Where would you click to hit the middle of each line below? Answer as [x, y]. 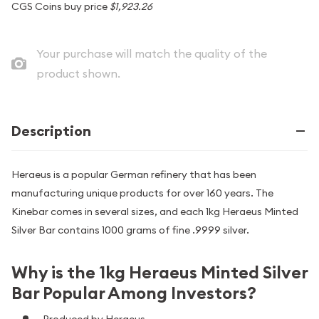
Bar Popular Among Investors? [134, 293]
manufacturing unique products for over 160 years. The [142, 193]
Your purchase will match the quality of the [151, 53]
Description [51, 131]
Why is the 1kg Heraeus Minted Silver [159, 272]
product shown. [78, 73]
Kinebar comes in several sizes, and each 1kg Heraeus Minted [155, 211]
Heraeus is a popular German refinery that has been [134, 174]
